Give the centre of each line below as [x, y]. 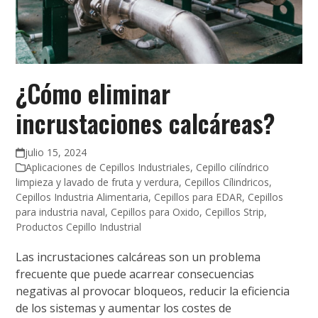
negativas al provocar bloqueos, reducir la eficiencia [153, 291]
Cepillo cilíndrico [233, 168]
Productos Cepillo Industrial [79, 227]
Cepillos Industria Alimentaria [82, 197]
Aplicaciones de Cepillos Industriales [108, 168]
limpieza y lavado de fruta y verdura [98, 182]
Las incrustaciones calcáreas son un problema [138, 257]
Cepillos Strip [235, 212]
